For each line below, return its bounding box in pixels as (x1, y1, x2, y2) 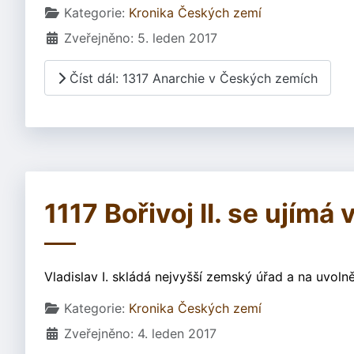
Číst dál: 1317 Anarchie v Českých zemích (66, 70, 318, 86)
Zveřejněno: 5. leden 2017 (64, 29, 217, 46)
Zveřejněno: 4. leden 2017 (64, 326, 217, 342)
